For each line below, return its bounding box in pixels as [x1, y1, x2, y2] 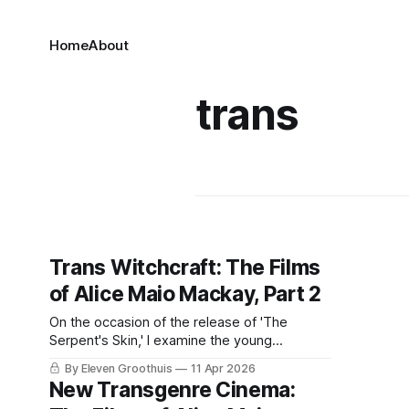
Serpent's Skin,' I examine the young [48, 332, 272, 349]
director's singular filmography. [48, 351, 239, 367]
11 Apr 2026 [190, 362, 257, 375]
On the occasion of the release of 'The [48, 314, 288, 330]
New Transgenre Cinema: [48, 377, 296, 403]
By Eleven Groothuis [64, 362, 173, 375]
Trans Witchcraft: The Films [48, 255, 321, 280]
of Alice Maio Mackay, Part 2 [48, 281, 321, 307]
